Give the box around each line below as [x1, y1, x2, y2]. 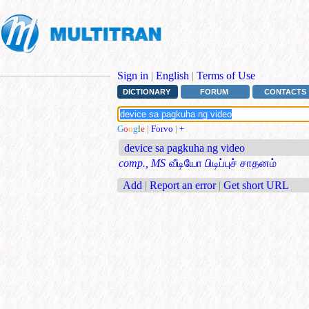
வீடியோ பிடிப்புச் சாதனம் [169, 157, 277, 170]
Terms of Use [197, 70, 255, 81]
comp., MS [119, 157, 166, 170]
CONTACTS [264, 88, 307, 97]
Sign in [117, 70, 148, 81]
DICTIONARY [122, 88, 170, 97]
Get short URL [223, 179, 289, 191]
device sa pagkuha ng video [124, 142, 246, 154]
